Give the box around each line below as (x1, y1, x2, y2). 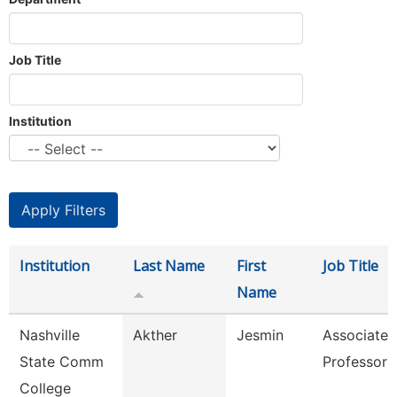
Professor (323, 353, 387, 370)
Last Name (133, 256, 205, 276)
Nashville (19, 326, 80, 344)
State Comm (19, 353, 104, 370)
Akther (133, 326, 177, 344)
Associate (323, 326, 388, 344)
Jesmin (237, 326, 284, 344)
